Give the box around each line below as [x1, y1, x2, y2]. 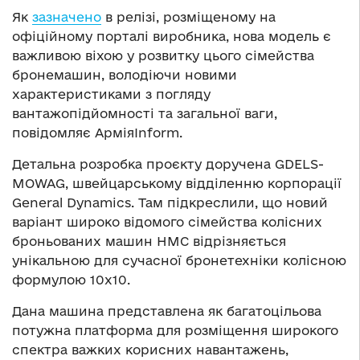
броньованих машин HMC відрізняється [12, 234, 286, 249]
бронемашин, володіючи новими [12, 67, 237, 83]
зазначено [32, 10, 101, 25]
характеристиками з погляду [12, 87, 211, 102]
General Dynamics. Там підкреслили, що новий [12, 195, 328, 211]
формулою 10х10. [12, 272, 130, 288]
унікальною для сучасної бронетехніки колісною [12, 253, 346, 268]
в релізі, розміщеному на [101, 10, 276, 25]
